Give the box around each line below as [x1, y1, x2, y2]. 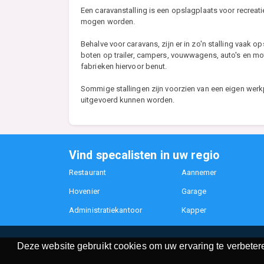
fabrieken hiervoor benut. [81, 62, 167, 71]
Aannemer [181, 168, 217, 177]
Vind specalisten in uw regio [69, 148, 219, 163]
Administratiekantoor [69, 206, 142, 215]
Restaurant [69, 168, 106, 177]
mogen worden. [81, 17, 136, 27]
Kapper [181, 206, 207, 215]
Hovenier [69, 187, 100, 196]
